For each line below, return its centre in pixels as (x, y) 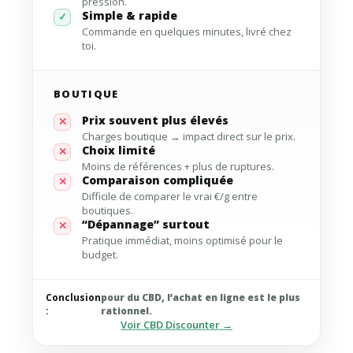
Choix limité (119, 150)
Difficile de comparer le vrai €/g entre (170, 196)
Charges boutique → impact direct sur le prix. (189, 136)
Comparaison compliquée (158, 180)
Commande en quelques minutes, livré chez (187, 31)
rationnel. (126, 310)
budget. (100, 254)
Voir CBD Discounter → (176, 324)
